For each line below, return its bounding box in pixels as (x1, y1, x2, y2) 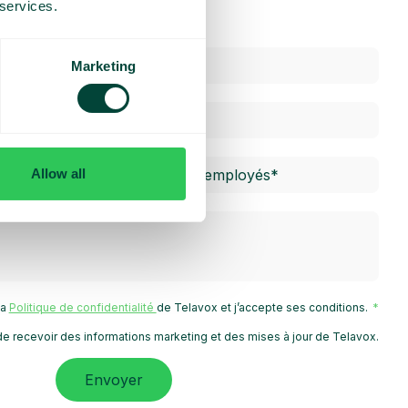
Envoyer (85, 371, 144, 390)
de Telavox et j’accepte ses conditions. (156, 300, 371, 314)
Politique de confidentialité (8, 300, 157, 314)
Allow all (30, 166, 86, 182)
